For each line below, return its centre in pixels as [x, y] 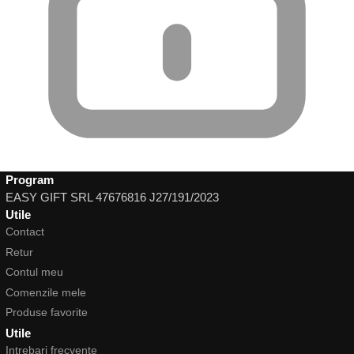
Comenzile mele [46, 292]
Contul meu [34, 272]
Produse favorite [47, 313]
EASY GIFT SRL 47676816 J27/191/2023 [112, 198]
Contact [25, 232]
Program [30, 180]
